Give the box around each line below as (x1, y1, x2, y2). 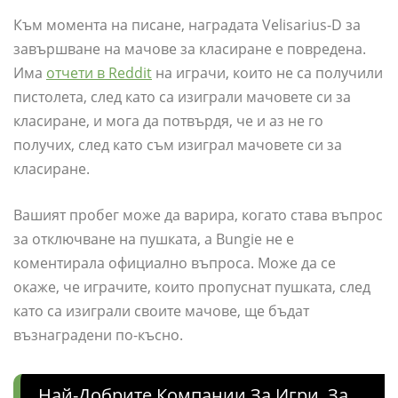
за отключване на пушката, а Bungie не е (13, 229, 294, 250)
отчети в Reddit (46, 63, 152, 84)
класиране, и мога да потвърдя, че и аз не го (13, 111, 323, 131)
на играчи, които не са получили (152, 63, 383, 84)
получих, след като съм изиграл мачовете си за (13, 135, 342, 155)
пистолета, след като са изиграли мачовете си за (13, 87, 351, 107)
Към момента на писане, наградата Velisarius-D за (13, 15, 361, 36)
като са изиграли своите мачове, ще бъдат (13, 301, 309, 322)
